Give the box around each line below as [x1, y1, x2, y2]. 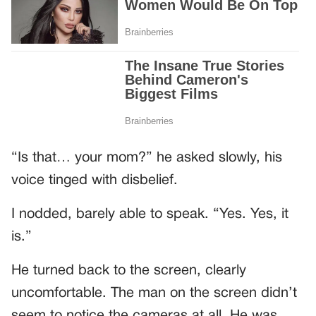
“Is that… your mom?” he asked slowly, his [11, 151, 282, 164]
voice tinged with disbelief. [11, 174, 178, 187]
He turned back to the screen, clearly [11, 264, 246, 277]
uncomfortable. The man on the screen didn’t [11, 286, 297, 300]
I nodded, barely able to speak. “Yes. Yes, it [11, 207, 288, 221]
